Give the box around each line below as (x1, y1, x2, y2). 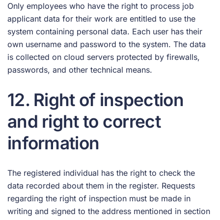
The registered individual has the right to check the (7, 167, 195, 178)
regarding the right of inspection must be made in (7, 193, 191, 203)
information (7, 132, 100, 153)
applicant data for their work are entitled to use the (7, 13, 195, 24)
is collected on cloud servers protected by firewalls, (7, 52, 200, 62)
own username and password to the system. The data (7, 39, 206, 49)
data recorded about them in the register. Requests (7, 180, 195, 191)
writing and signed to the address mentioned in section (7, 206, 210, 216)
